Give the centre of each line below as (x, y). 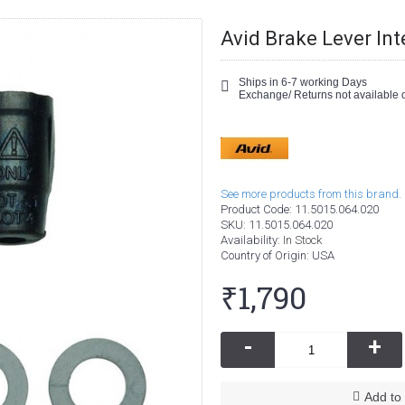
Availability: (252, 240)
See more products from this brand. (311, 194)
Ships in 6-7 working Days (303, 82)
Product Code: (258, 209)
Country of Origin (264, 255)
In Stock (302, 240)
